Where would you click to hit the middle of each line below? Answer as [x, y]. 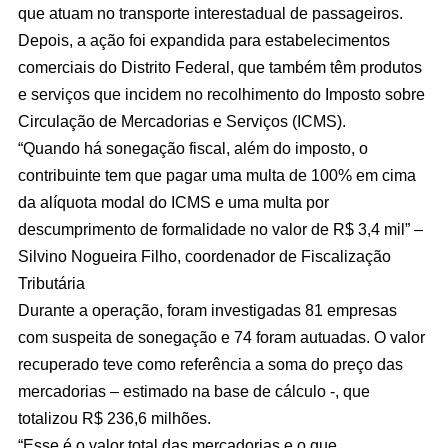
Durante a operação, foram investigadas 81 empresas [207, 310]
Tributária [51, 283]
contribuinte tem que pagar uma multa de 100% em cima [217, 175]
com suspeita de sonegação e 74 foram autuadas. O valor [221, 337]
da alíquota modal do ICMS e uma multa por [173, 202]
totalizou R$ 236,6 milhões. [114, 418]
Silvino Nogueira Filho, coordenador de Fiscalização [204, 256]
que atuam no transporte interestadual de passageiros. [210, 13]
